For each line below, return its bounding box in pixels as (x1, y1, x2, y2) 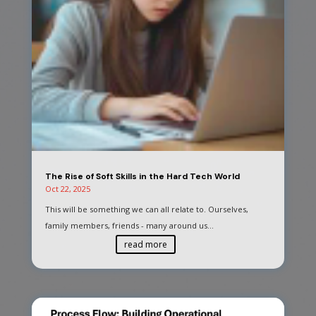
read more (123, 238, 167, 250)
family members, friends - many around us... (44, 219, 214, 231)
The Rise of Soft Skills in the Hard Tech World (44, 170, 240, 182)
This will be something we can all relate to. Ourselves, (44, 203, 248, 214)
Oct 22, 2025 (44, 183, 90, 194)
